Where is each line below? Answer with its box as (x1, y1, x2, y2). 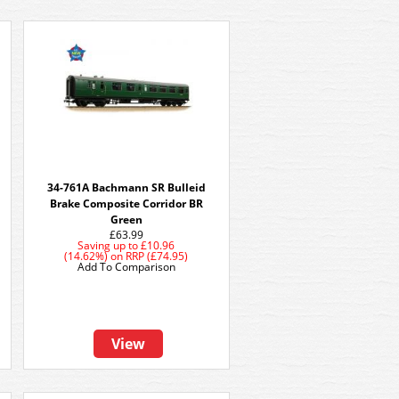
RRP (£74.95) (126, 248, 189, 264)
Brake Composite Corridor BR (50, 196, 203, 211)
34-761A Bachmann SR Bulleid (47, 180, 206, 195)
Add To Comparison (77, 259, 175, 274)
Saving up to (77, 238, 139, 253)
